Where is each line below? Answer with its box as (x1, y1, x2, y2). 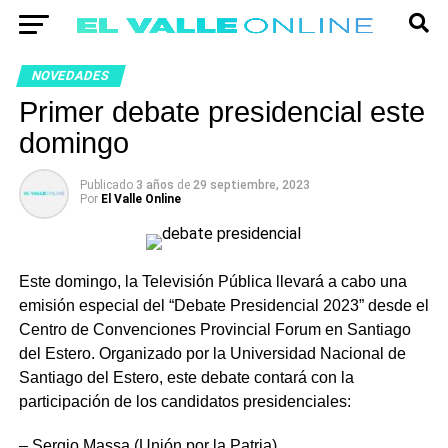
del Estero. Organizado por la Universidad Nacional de (18, 345, 406, 362)
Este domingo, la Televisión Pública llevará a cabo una (18, 273, 407, 290)
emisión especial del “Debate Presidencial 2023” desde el (18, 297, 429, 314)
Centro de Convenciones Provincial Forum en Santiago (18, 321, 411, 338)
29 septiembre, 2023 (192, 178, 310, 192)
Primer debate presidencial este (18, 96, 425, 128)
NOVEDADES (29, 68, 112, 83)
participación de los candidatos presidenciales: (18, 393, 351, 410)
